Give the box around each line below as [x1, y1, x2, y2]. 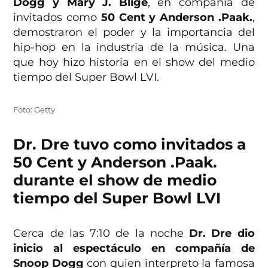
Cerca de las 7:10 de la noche [13, 227, 190, 240]
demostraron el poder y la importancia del [13, 26, 255, 39]
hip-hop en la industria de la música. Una [13, 41, 255, 54]
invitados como [13, 11, 101, 25]
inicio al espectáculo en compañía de [13, 242, 255, 255]
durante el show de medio [13, 171, 217, 190]
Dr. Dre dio [189, 227, 255, 240]
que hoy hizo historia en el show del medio [13, 56, 255, 69]
